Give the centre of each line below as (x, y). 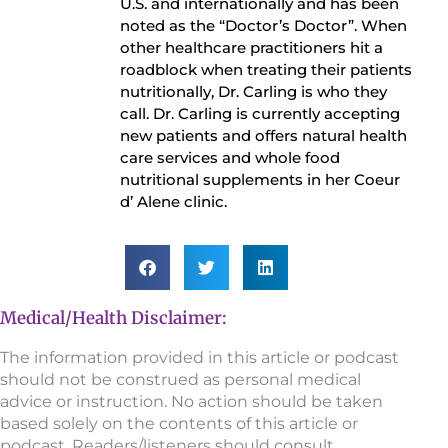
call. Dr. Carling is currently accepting (260, 114)
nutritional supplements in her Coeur (260, 180)
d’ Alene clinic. (173, 202)
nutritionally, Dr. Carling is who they (253, 92)
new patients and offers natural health (263, 136)
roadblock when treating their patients (266, 70)
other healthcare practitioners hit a (251, 48)
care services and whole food (230, 158)
